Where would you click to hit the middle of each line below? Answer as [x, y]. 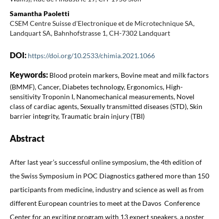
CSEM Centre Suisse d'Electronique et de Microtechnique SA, [102, 23]
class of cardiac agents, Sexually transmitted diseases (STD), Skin [106, 106]
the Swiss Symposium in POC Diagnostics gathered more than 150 [109, 175]
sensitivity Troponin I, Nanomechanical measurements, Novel [102, 96]
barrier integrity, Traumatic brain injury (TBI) [77, 116]
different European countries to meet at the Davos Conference [105, 203]
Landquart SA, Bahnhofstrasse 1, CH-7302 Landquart [90, 33]
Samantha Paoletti [39, 13]
